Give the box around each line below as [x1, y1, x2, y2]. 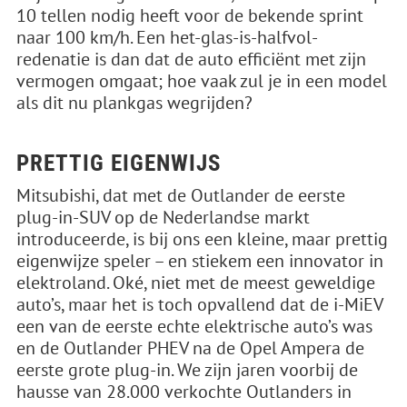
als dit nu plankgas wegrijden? [16, 91, 253, 114]
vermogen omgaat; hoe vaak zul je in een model [16, 69, 387, 93]
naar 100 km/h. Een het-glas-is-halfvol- [16, 25, 318, 49]
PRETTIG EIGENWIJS [16, 150, 221, 176]
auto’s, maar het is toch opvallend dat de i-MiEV [16, 293, 382, 316]
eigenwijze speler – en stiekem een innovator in [16, 249, 383, 273]
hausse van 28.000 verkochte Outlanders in [16, 380, 352, 403]
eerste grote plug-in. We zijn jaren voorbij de [16, 358, 358, 382]
